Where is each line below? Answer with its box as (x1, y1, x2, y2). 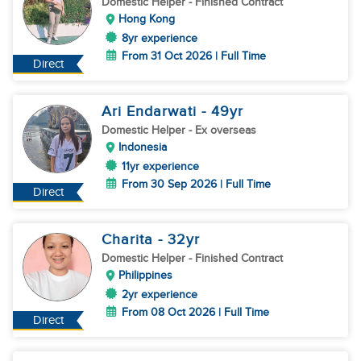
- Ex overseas (189, 123, 256, 137)
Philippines (118, 268, 172, 282)
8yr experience (122, 31, 197, 45)
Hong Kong (118, 12, 175, 26)
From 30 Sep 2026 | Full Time (122, 177, 271, 191)
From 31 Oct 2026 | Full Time (122, 49, 266, 63)
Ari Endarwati (102, 103, 201, 120)
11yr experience (122, 160, 199, 173)
